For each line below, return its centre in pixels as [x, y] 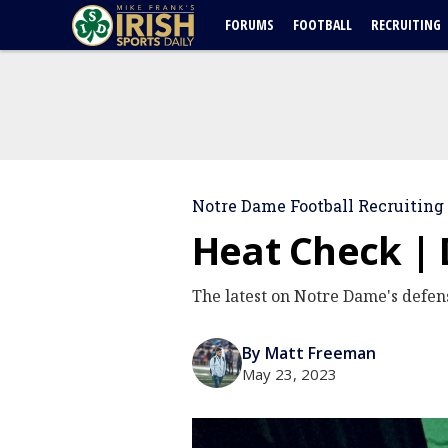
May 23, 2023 [289, 374]
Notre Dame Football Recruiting [318, 205]
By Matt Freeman [309, 353]
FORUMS [249, 24]
